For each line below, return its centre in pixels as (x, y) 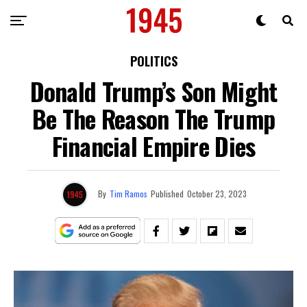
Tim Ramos (128, 193)
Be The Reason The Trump (153, 118)
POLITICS (153, 61)
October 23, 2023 (217, 193)
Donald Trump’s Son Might (153, 91)
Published (167, 193)
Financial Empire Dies (153, 146)
